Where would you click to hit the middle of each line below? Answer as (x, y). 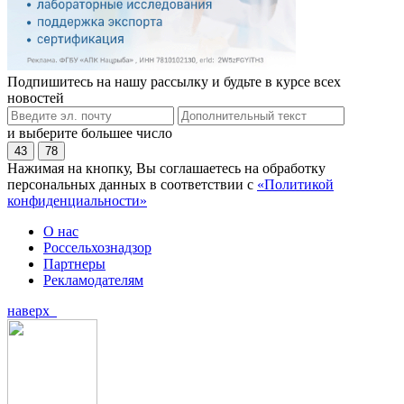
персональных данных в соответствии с (132, 185)
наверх (32, 311)
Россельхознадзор (97, 248)
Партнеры (74, 264)
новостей (36, 98)
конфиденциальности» (77, 201)
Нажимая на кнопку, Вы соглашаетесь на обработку (166, 169)
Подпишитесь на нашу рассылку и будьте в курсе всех (174, 82)
